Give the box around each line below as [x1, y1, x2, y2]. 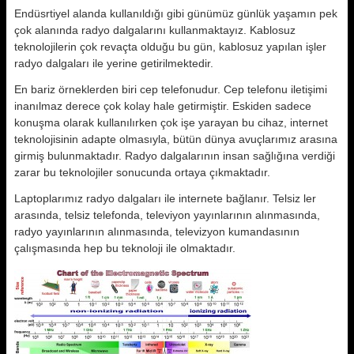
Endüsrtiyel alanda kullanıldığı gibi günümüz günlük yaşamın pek [14, 7, 337, 20]
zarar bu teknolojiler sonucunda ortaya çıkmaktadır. [14, 166, 270, 179]
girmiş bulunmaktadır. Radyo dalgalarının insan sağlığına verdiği [14, 149, 335, 162]
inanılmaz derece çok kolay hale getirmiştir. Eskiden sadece [14, 100, 311, 112]
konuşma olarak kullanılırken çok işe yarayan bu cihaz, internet [14, 116, 328, 129]
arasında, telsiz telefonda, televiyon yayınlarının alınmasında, [14, 209, 320, 221]
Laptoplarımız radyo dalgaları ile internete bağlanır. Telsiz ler [14, 192, 316, 205]
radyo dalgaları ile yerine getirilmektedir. [14, 57, 213, 70]
